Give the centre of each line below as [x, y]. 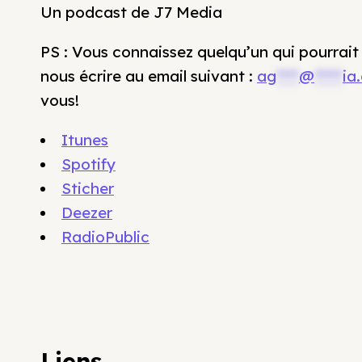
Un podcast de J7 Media [131, 12]
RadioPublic [105, 237]
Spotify [88, 164]
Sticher [88, 188]
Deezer [87, 213]
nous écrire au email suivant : [149, 76]
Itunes [85, 140]
